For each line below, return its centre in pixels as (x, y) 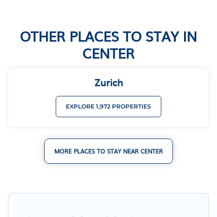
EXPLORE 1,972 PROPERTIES (108, 106)
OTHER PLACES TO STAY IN (108, 36)
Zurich (108, 82)
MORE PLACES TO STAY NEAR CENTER (108, 151)
